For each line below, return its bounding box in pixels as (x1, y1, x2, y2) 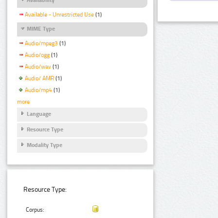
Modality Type (27, 142, 62, 149)
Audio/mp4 (25, 86, 52, 93)
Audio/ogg (25, 52, 50, 59)
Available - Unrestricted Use (25, 11, 94, 18)
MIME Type (27, 25, 55, 33)
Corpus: (26, 206, 45, 214)
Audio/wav (25, 63, 51, 71)
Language (27, 110, 51, 117)
